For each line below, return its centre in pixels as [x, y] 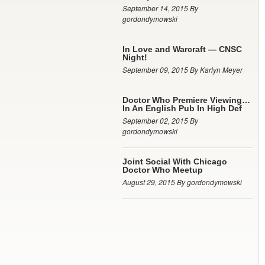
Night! [135, 57]
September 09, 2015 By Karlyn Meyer [182, 70]
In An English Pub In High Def [182, 108]
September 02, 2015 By [160, 120]
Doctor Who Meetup [163, 170]
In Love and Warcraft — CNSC [182, 49]
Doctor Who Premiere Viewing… [186, 100]
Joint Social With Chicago [175, 161]
